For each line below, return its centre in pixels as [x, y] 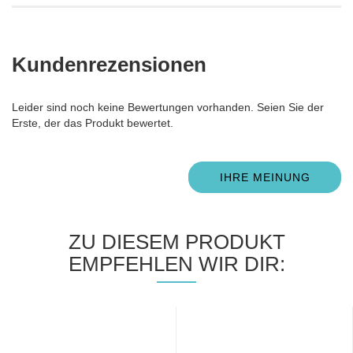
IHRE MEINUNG [265, 177]
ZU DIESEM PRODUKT [176, 242]
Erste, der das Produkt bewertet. [93, 123]
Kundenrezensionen [109, 64]
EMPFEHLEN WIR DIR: [176, 264]
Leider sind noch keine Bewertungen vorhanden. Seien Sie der [168, 107]
